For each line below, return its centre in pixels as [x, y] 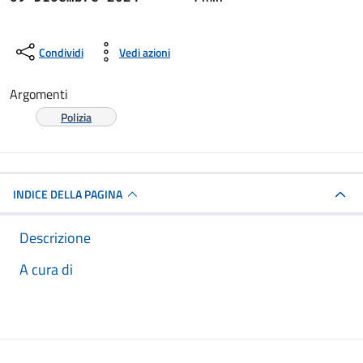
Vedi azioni [145, 52]
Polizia [76, 117]
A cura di [46, 269]
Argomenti [39, 94]
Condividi [61, 52]
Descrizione [55, 238]
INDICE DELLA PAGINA [68, 194]
